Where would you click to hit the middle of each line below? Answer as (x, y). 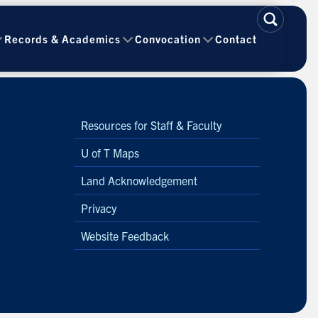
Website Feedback (125, 236)
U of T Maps (110, 153)
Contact (236, 38)
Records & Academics (62, 38)
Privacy (98, 208)
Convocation (168, 38)
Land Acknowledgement (139, 180)
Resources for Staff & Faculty (151, 125)
